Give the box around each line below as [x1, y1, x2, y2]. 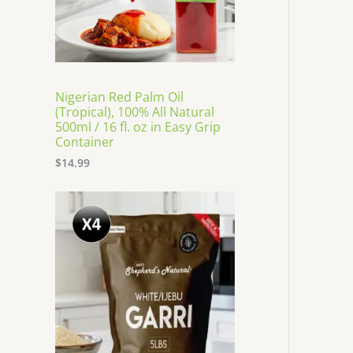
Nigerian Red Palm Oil [55, 87, 184, 106]
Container [55, 132, 114, 150]
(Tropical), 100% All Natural [55, 102, 214, 121]
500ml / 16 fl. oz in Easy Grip [55, 117, 221, 136]
